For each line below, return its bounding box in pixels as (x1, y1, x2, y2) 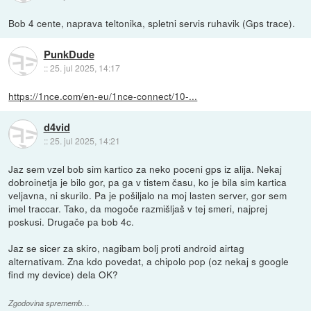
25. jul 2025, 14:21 (49, 135, 120, 147)
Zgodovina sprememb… (8, 298, 90, 309)
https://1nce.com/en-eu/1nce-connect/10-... (8, 88, 198, 103)
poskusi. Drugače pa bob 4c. (8, 214, 135, 228)
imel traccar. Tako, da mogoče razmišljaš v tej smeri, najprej (8, 201, 268, 215)
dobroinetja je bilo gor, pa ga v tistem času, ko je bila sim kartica (8, 174, 287, 189)
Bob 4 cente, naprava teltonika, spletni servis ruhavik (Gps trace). (8, 15, 296, 30)
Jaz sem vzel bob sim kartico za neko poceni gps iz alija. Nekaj (8, 161, 283, 176)
